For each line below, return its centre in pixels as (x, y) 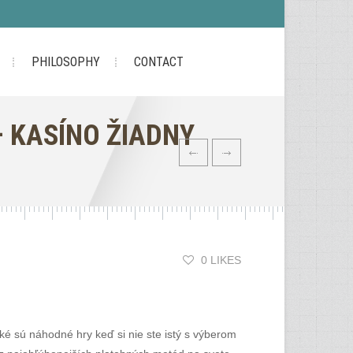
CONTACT (158, 62)
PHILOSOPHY (65, 62)
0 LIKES (221, 260)
